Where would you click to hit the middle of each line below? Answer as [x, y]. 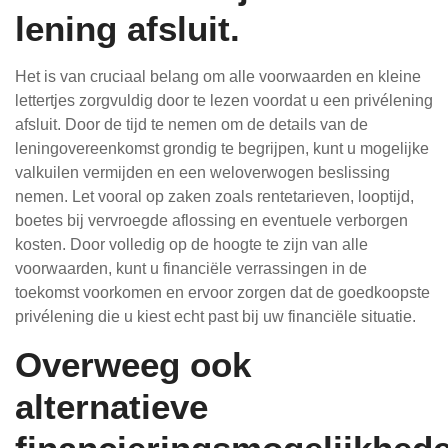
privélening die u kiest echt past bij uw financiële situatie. [215, 316]
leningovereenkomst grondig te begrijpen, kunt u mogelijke [222, 148]
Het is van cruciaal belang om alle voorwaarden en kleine [218, 76]
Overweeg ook [133, 364]
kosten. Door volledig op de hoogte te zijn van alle [191, 244]
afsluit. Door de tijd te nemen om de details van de [191, 124]
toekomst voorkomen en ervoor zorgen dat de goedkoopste [222, 292]
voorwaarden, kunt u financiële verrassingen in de [191, 268]
